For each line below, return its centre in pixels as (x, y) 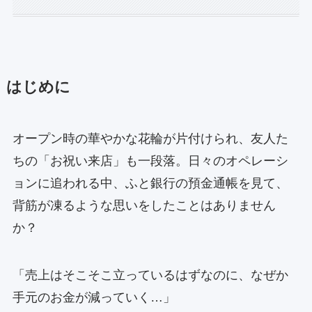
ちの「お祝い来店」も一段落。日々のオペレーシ (150, 161)
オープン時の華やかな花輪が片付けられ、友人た (150, 138)
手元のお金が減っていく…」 (94, 297)
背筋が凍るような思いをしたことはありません (144, 205)
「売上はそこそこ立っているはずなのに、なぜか (150, 275)
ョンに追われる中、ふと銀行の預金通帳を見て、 (150, 183)
